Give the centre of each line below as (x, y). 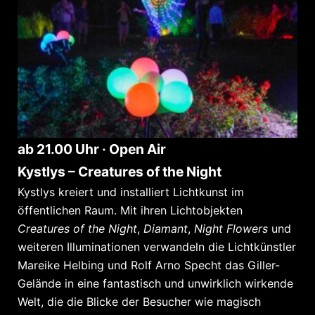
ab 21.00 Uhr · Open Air (92, 149)
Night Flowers (231, 229)
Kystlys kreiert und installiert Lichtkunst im (131, 192)
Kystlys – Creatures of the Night (120, 172)
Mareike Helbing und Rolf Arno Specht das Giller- (149, 265)
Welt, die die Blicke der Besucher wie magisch (139, 302)
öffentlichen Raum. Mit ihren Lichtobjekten (130, 211)
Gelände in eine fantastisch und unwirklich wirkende (155, 284)
